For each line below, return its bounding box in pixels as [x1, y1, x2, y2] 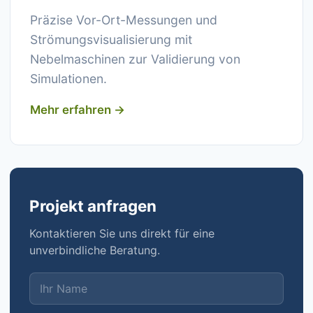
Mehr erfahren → [30, 103, 125, 117]
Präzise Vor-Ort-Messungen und [30, 13, 217, 27]
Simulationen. [30, 71, 107, 86]
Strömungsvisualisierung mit [30, 32, 192, 47]
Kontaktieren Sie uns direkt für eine [29, 226, 214, 240]
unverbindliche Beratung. [29, 243, 160, 257]
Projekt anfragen [29, 196, 156, 215]
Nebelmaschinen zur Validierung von [30, 52, 240, 66]
